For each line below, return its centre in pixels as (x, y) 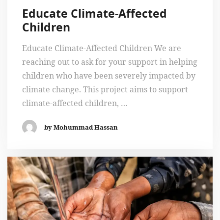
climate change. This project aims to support (105, 89)
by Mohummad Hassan (81, 127)
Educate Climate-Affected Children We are (102, 48)
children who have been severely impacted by (109, 75)
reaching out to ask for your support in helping (110, 62)
